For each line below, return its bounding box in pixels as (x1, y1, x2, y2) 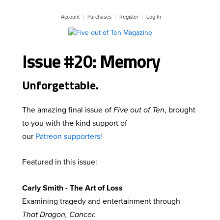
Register (119, 14, 138, 20)
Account (61, 14, 80, 20)
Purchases (87, 14, 111, 20)
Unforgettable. (22, 76, 99, 94)
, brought (165, 105, 195, 115)
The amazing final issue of (22, 105, 113, 115)
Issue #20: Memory (22, 48, 160, 75)
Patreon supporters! (35, 131, 102, 141)
